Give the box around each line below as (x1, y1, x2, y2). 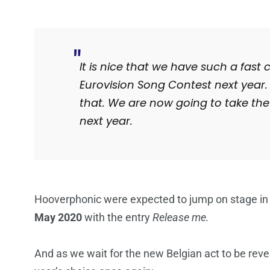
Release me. (152, 211, 209, 224)
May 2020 (34, 211, 82, 224)
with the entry (82, 211, 152, 224)
